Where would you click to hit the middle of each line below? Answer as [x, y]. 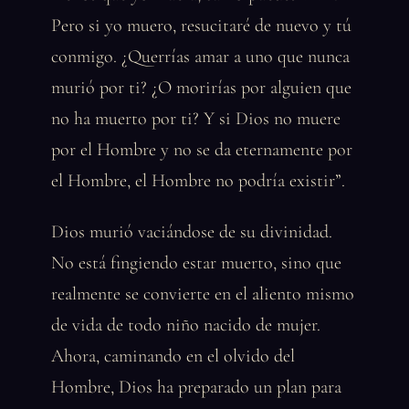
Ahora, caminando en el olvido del [173, 356]
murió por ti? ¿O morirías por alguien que [201, 88]
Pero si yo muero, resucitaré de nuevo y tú [201, 26]
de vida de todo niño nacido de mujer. [186, 325]
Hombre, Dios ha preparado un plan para [196, 387]
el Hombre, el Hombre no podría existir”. [198, 181]
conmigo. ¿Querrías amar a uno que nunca [200, 57]
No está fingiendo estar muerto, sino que [196, 263]
